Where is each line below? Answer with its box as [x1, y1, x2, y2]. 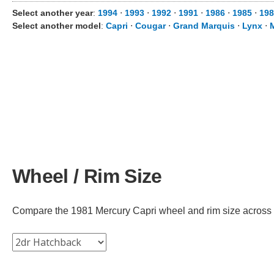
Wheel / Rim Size [12, 165, 162, 187]
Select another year [12, 8, 93, 18]
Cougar [135, 21, 166, 31]
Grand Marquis [173, 21, 235, 31]
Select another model [12, 21, 101, 31]
